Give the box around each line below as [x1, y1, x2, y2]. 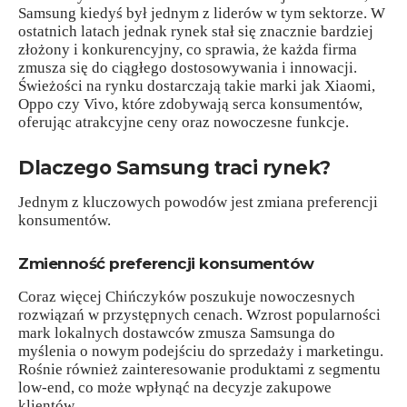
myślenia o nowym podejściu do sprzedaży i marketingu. [18, 342, 383, 360]
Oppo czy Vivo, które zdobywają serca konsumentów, [18, 95, 362, 114]
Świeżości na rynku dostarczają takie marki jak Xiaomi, [18, 77, 375, 95]
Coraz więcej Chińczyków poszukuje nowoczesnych [18, 287, 355, 305]
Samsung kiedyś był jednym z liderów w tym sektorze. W [18, 5, 385, 23]
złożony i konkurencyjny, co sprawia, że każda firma [18, 41, 357, 59]
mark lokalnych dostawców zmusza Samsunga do [18, 323, 335, 342]
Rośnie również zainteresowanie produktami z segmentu [18, 360, 381, 378]
